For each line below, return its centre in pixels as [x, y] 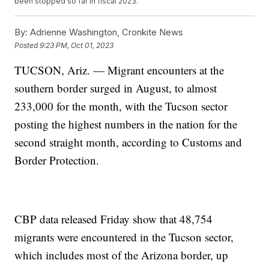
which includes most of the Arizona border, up [122, 255]
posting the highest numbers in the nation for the [126, 124]
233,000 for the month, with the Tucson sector [121, 106]
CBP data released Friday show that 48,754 [114, 219]
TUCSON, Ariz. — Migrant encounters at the [119, 70]
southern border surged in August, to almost [116, 88]
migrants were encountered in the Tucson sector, [124, 237]
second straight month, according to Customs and [128, 142]
